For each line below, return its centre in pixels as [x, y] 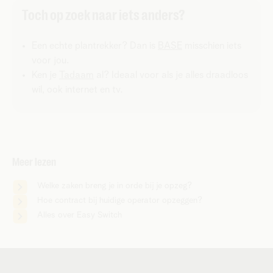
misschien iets [212, 45]
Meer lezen [34, 162]
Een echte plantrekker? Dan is [95, 45]
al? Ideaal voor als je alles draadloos [171, 75]
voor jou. [50, 60]
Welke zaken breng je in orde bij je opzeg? [115, 186]
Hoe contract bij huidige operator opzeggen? [120, 200]
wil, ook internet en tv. [77, 89]
